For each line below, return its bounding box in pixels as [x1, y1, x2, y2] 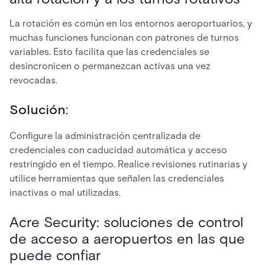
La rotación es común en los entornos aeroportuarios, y [9, 18, 252, 29]
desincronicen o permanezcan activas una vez [9, 60, 211, 72]
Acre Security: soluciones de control [9, 214, 243, 231]
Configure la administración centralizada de [9, 130, 201, 141]
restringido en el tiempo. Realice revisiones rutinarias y [9, 159, 247, 170]
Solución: [9, 102, 68, 119]
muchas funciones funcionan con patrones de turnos [9, 32, 239, 43]
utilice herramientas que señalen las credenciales [9, 173, 224, 184]
